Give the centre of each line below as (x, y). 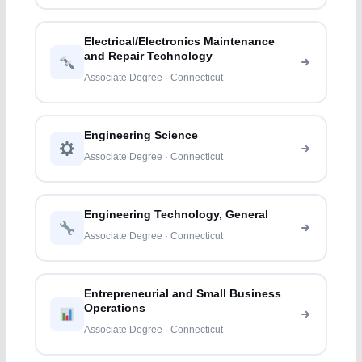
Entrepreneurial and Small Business (183, 294)
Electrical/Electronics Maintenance (180, 42)
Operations (115, 309)
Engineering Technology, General (177, 215)
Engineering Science (141, 136)
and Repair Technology (149, 57)
